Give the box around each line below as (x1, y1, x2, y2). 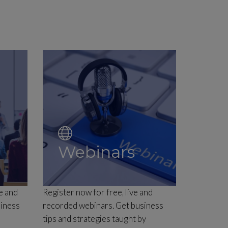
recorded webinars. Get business (42, 200, 163, 211)
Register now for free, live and (42, 187, 153, 197)
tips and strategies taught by (42, 213, 146, 224)
